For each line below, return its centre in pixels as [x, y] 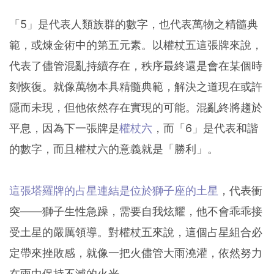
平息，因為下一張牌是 [64, 128]
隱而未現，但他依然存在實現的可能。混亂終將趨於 [136, 108]
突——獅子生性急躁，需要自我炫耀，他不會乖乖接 [136, 212]
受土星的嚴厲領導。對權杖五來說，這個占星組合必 [136, 232]
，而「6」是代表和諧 [205, 128]
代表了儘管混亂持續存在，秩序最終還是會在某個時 [136, 66]
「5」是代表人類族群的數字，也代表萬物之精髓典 [134, 24]
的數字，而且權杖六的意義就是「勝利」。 [114, 149]
